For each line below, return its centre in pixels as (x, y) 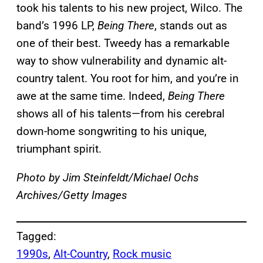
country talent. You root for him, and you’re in (128, 79)
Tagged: (36, 237)
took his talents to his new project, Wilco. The (129, 8)
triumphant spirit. (59, 149)
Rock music (142, 254)
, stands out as (191, 26)
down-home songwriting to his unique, (112, 131)
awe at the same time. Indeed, (92, 96)
